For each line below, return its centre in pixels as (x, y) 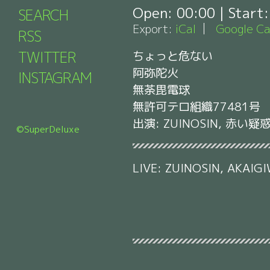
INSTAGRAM (55, 78)
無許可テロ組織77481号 (196, 106)
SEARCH (43, 15)
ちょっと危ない (173, 55)
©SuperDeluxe (48, 129)
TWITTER (47, 57)
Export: (152, 28)
